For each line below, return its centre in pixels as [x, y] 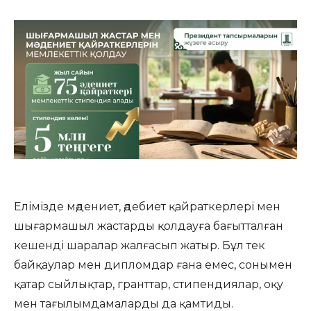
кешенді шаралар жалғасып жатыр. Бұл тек [140, 245]
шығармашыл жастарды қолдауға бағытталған [149, 226]
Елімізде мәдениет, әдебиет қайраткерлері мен [147, 207]
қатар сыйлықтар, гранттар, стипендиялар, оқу [149, 284]
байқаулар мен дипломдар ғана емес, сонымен [153, 265]
